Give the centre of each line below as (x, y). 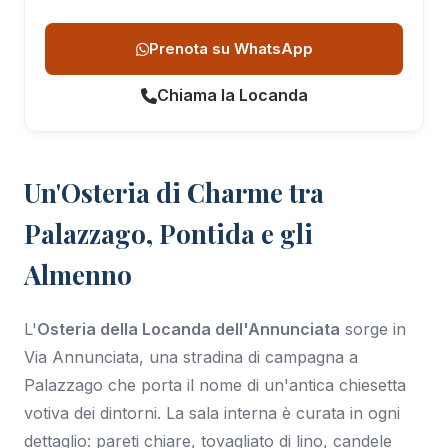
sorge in (373, 328)
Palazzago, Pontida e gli (168, 233)
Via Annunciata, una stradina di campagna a (191, 356)
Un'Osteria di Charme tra (174, 192)
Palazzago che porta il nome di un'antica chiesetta (215, 384)
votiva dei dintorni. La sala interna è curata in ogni (212, 412)
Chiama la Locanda (232, 95)
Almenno (78, 274)
